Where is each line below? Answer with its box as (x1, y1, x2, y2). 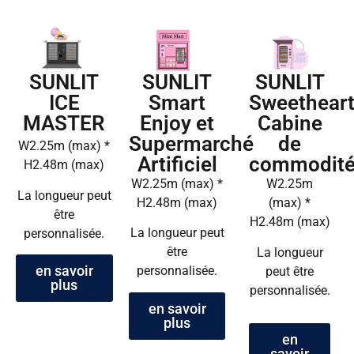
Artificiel (137, 152, 217, 176)
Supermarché (128, 131, 254, 156)
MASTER (23, 111, 106, 136)
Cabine (257, 111, 322, 136)
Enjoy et (140, 111, 214, 135)
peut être (265, 263, 314, 279)
